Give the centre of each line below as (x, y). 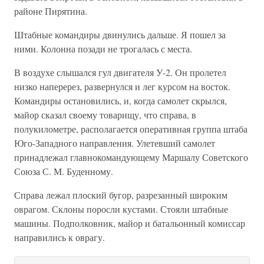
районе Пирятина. (51, 11)
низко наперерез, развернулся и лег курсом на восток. (122, 86)
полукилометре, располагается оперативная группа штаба (131, 129)
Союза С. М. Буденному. (64, 171)
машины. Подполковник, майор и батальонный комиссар (130, 223)
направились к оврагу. (60, 237)
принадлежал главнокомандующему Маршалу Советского (131, 157)
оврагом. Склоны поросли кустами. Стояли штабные (121, 209)
